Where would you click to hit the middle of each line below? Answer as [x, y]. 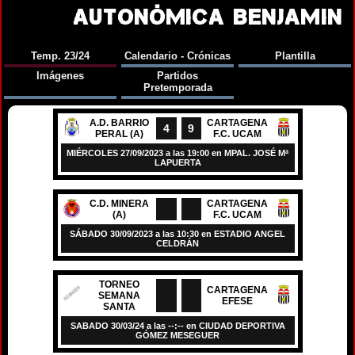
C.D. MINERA [119, 204]
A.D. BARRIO [119, 123]
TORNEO [119, 284]
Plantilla [295, 56]
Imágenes [60, 76]
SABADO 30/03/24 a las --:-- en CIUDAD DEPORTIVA [177, 326]
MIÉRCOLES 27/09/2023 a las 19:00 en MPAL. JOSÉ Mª [177, 153]
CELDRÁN [177, 243]
